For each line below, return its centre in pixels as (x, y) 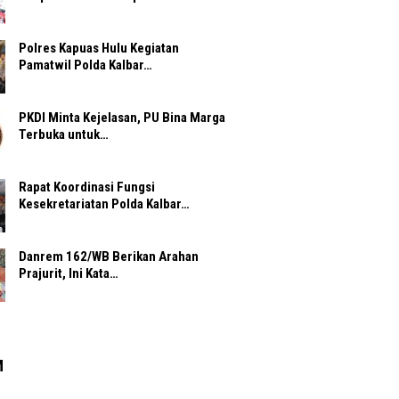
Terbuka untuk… (64, 135)
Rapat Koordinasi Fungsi (87, 187)
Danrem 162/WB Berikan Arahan (109, 257)
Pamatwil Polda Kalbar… (85, 65)
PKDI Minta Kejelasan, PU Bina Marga (122, 118)
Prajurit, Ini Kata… (69, 274)
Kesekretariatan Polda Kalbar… (104, 204)
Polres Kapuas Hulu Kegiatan (99, 49)
